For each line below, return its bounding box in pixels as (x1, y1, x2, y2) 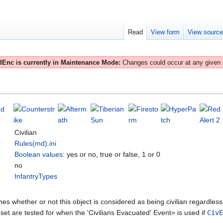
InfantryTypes (14, 172, 57, 181)
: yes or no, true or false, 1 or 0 (63, 150, 160, 159)
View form (151, 28, 180, 36)
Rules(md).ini (14, 139, 56, 148)
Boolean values (14, 150, 63, 159)
